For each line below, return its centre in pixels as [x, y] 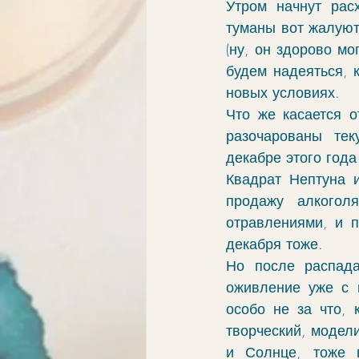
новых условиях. [283, 92]
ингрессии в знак [229, 73]
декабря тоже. [274, 244]
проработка [280, 137]
